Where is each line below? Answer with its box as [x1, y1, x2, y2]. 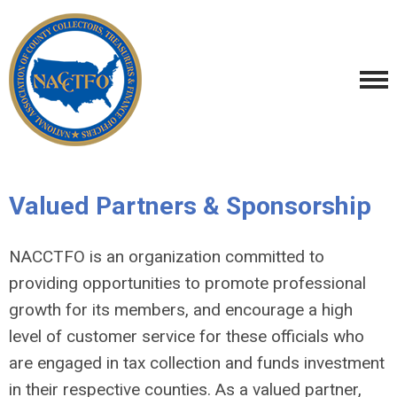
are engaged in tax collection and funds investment [9, 353, 385, 373]
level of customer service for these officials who [9, 326, 364, 346]
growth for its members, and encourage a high [9, 300, 353, 320]
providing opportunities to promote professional [9, 273, 366, 293]
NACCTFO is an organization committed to [9, 246, 324, 267]
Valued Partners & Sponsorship [9, 191, 371, 221]
